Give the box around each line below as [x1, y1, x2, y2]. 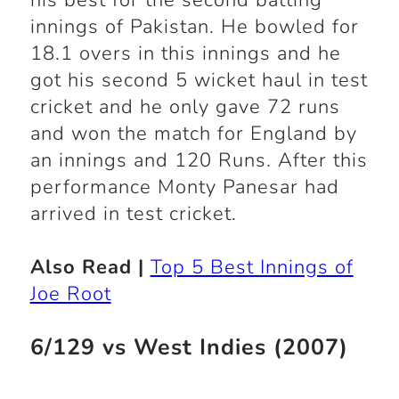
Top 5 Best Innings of [150, 254, 354, 281]
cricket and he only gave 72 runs [29, 94, 340, 121]
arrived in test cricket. [29, 200, 237, 228]
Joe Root [29, 281, 111, 308]
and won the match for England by [29, 120, 357, 148]
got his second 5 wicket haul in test [29, 67, 368, 94]
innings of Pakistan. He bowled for [29, 13, 359, 41]
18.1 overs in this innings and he [29, 40, 341, 68]
